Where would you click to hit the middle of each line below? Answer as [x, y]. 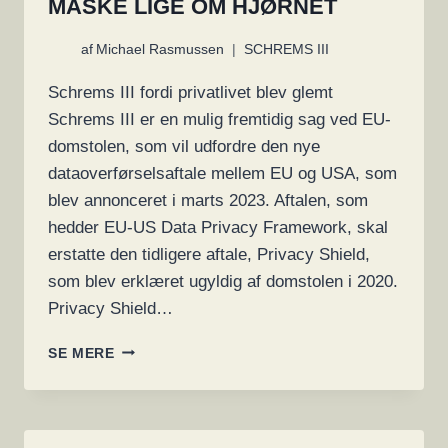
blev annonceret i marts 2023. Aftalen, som [208, 200]
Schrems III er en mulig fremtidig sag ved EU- [219, 119]
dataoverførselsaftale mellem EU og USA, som [222, 173]
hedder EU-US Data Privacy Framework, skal [218, 227]
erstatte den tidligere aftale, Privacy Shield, [209, 254]
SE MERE [81, 353]
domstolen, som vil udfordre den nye [184, 146]
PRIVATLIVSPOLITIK [187, 348]
